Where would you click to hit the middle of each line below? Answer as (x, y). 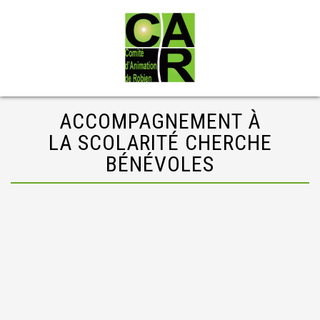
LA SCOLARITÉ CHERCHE (160, 142)
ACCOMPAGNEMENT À (160, 121)
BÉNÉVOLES (160, 164)
